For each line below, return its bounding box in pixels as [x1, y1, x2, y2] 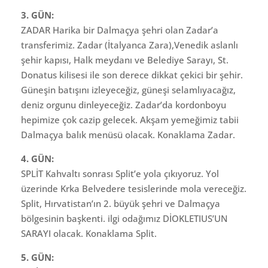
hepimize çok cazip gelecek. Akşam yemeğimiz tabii [21, 113, 239, 126]
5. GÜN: [21, 251, 54, 263]
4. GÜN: [21, 152, 54, 165]
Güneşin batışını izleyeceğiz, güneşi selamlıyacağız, [21, 83, 236, 96]
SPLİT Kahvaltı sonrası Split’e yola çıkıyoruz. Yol [21, 167, 219, 179]
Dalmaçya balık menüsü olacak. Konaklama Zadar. [21, 128, 235, 141]
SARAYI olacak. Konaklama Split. [21, 227, 157, 239]
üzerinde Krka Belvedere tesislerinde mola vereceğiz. [21, 182, 246, 194]
